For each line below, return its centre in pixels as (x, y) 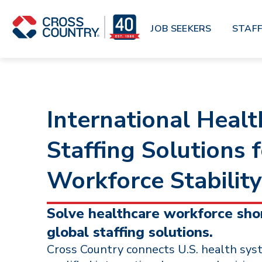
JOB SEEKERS (181, 28)
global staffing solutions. (130, 232)
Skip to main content (47, 11)
